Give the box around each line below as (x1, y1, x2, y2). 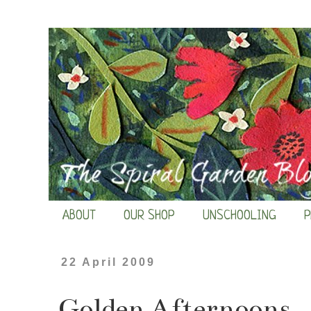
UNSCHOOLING (203, 209, 276, 224)
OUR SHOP (124, 209, 175, 224)
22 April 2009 (61, 256, 156, 269)
